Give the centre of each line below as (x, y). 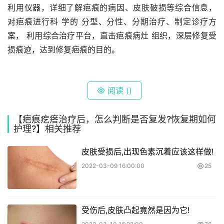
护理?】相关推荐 (47, 128)
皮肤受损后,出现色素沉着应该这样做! (147, 151)
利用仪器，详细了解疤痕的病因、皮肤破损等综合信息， (112, 7)
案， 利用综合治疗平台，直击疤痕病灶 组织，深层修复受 (112, 35)
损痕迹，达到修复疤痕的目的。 (63, 49)
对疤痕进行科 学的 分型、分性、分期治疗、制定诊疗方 (112, 21)
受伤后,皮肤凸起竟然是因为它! (135, 210)
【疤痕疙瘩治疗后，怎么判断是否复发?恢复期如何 (115, 119)
